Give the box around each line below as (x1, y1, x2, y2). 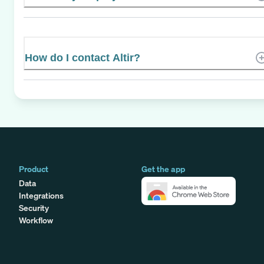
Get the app (141, 163, 185, 174)
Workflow (19, 214, 53, 226)
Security (19, 202, 49, 213)
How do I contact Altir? (25, 51, 140, 64)
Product (19, 163, 48, 174)
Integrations (19, 189, 64, 201)
